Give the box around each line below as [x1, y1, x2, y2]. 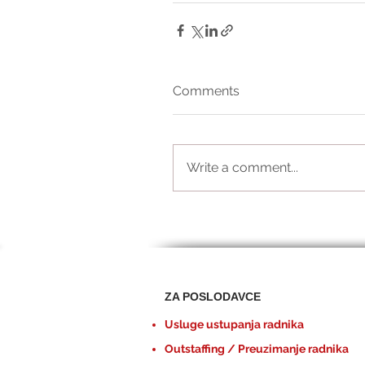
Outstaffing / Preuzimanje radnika [165, 342, 349, 356]
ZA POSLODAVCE [165, 290, 261, 304]
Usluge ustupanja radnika [165, 318, 304, 332]
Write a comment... [187, 160, 298, 176]
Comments [173, 83, 240, 99]
